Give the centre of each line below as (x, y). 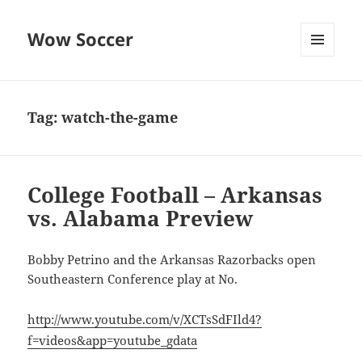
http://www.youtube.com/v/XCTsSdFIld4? (145, 320)
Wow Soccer (81, 39)
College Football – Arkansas (175, 195)
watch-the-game (120, 118)
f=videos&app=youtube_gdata (113, 341)
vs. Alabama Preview (141, 219)
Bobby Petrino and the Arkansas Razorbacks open (172, 260)
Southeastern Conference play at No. (133, 279)
